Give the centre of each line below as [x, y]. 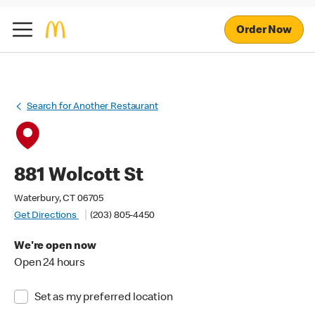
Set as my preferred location [103, 298]
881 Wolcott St [79, 176]
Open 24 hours [50, 264]
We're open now [55, 247]
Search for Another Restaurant [92, 107]
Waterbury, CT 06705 [59, 199]
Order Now [264, 31]
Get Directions [46, 216]
